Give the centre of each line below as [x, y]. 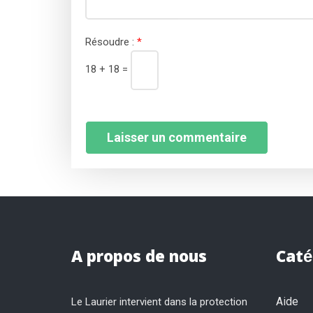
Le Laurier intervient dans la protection [159, 302]
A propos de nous [139, 259]
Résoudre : [111, 42]
